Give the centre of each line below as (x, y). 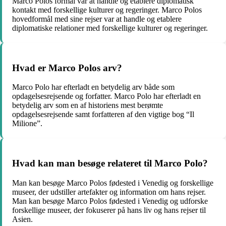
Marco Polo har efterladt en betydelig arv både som (93, 87)
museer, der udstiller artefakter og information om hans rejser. (109, 192)
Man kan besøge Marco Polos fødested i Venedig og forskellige (113, 183)
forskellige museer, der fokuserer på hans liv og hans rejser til (109, 210)
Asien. (22, 219)
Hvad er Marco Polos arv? (67, 68)
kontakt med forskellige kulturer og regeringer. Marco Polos (107, 10)
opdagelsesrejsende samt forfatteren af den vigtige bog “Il (103, 115)
